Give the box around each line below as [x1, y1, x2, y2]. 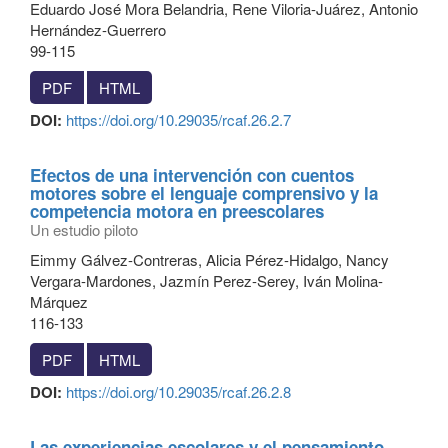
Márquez [30, 290, 88, 312]
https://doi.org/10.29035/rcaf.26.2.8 [66, 381, 291, 402]
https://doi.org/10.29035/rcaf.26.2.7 [66, 109, 291, 130]
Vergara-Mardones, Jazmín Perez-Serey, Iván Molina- [30, 269, 383, 291]
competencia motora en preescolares [30, 199, 324, 223]
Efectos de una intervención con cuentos [30, 163, 354, 187]
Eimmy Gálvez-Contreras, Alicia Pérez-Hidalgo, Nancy [30, 248, 389, 270]
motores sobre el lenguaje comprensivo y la [30, 181, 378, 205]
